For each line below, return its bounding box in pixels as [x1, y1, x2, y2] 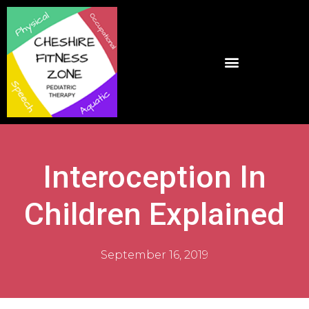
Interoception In [43, 159, 266, 195]
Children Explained [24, 196, 285, 232]
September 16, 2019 [101, 248, 208, 261]
